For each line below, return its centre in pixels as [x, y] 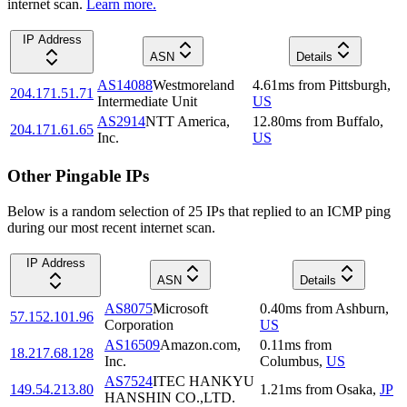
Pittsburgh [358, 85]
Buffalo [358, 122]
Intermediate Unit [147, 102]
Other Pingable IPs [78, 175]
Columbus [289, 361]
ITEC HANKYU [203, 381]
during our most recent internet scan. [111, 227]
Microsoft [180, 308]
